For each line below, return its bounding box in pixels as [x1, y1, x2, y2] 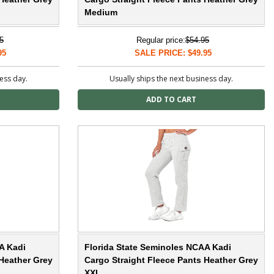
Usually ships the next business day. [109, 73, 233, 84]
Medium [84, 7, 117, 18]
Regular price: [136, 35, 185, 45]
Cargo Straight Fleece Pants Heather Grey [84, 255, 258, 265]
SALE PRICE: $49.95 [134, 48, 212, 58]
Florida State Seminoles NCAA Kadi [84, 242, 231, 253]
